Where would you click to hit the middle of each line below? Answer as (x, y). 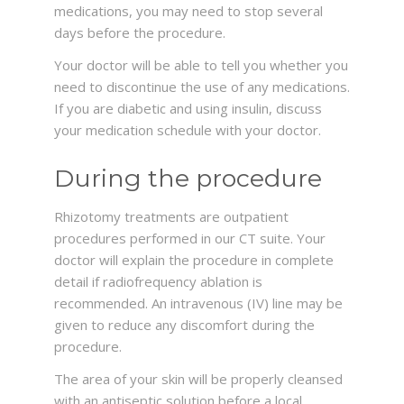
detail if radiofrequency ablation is (158, 281)
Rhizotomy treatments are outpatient (171, 216)
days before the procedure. (140, 32)
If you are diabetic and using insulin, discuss (188, 108)
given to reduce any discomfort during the (184, 325)
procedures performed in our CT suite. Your (190, 238)
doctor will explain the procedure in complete (194, 260)
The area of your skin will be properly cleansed (198, 379)
